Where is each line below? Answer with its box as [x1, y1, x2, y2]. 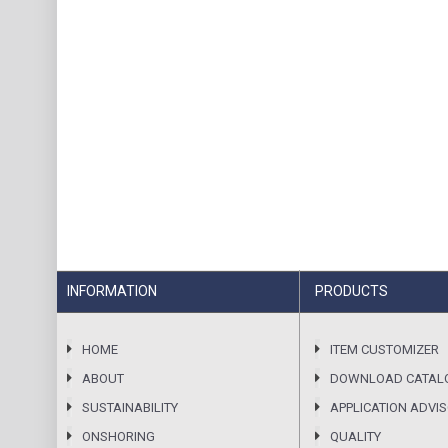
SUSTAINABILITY [82, 400, 178, 415]
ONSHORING [82, 429, 155, 444]
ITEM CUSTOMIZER [330, 342, 439, 357]
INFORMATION [67, 283, 157, 299]
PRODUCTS [315, 283, 388, 299]
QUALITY [330, 429, 381, 444]
